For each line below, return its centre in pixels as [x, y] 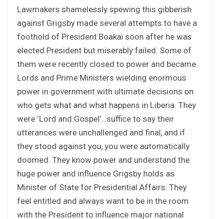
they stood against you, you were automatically [103, 146]
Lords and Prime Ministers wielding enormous [102, 77]
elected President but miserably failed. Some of [104, 50]
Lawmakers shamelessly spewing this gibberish [104, 9]
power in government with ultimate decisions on [105, 91]
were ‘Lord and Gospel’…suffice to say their [96, 119]
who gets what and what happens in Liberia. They [107, 105]
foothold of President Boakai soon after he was [104, 36]
